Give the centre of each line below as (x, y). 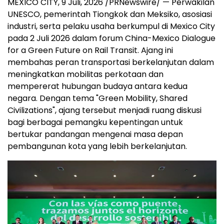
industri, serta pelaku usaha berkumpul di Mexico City (111, 26)
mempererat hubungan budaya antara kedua (97, 86)
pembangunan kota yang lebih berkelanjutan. (97, 146)
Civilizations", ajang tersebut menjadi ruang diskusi (104, 110)
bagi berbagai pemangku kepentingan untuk (95, 122)
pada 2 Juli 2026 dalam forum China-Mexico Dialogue (111, 38)
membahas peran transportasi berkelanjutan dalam (111, 62)
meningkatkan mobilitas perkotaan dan (85, 74)
